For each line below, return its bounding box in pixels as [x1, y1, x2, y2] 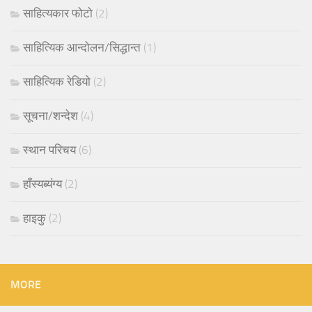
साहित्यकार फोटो [23, 6, 93, 20]
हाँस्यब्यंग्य [23, 176, 62, 191]
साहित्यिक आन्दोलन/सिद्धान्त [23, 40, 141, 54]
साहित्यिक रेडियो [23, 74, 91, 88]
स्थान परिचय [23, 142, 76, 157]
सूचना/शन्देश [23, 108, 78, 123]
